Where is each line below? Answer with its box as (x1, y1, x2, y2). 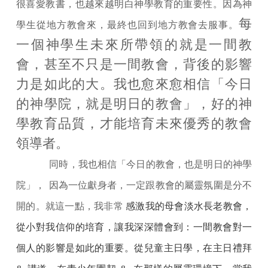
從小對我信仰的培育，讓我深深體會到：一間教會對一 (16, 222, 252, 233)
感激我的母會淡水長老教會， (126, 201, 252, 212)
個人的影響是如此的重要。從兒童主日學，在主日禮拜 (16, 243, 252, 254)
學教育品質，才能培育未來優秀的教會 (16, 116, 252, 132)
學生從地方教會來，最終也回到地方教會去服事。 (16, 20, 239, 31)
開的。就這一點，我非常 (16, 201, 126, 212)
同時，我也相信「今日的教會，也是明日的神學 (49, 159, 252, 170)
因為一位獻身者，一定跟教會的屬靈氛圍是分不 (48, 180, 252, 191)
